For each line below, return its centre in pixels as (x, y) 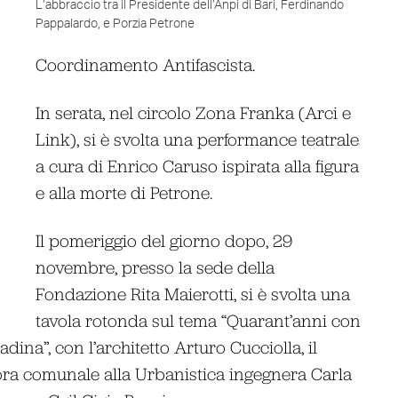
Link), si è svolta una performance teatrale (198, 139)
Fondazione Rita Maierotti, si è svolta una (193, 293)
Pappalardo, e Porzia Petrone (115, 24)
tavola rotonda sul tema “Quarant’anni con (199, 320)
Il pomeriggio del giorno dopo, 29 (164, 240)
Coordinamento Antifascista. (146, 64)
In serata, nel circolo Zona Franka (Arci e (194, 112)
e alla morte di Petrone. (124, 192)
